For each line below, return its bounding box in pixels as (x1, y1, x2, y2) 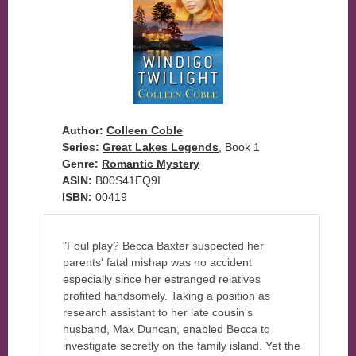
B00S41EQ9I (95, 173, 161, 187)
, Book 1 (219, 140, 260, 153)
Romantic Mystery (102, 157, 199, 170)
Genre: (62, 157, 99, 170)
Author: (62, 123, 103, 137)
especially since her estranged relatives (63, 272, 261, 285)
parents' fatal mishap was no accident (63, 255, 252, 269)
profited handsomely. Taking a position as (63, 288, 270, 302)
